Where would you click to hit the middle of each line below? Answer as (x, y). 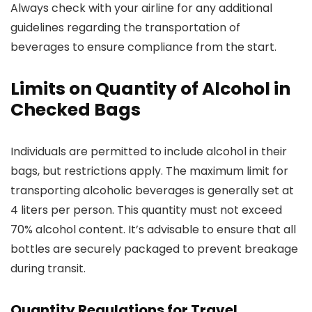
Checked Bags (76, 110)
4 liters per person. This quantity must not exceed (146, 210)
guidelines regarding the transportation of (125, 28)
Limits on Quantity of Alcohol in (150, 89)
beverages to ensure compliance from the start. (143, 47)
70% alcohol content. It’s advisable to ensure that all (153, 229)
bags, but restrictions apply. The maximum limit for (149, 171)
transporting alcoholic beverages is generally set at (152, 190)
